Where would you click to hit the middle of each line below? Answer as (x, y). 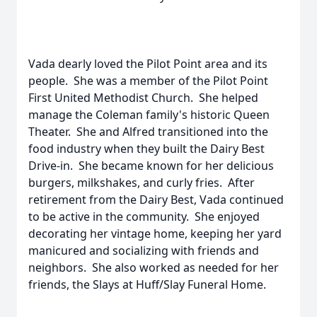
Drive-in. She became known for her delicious (151, 166)
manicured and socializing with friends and (144, 250)
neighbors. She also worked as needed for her (154, 267)
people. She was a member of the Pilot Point (148, 81)
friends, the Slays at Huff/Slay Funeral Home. (147, 284)
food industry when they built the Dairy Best (146, 149)
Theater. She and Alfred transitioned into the (148, 132)
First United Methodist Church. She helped (143, 98)
